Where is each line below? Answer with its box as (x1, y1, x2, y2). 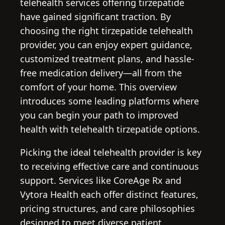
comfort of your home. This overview (20, 81, 177, 93)
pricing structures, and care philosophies (20, 202, 195, 215)
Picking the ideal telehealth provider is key (20, 146, 201, 159)
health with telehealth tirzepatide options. (20, 123, 200, 136)
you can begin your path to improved (20, 109, 178, 122)
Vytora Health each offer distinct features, (20, 188, 198, 201)
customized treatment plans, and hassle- (20, 53, 194, 65)
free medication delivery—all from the (20, 67, 182, 79)
